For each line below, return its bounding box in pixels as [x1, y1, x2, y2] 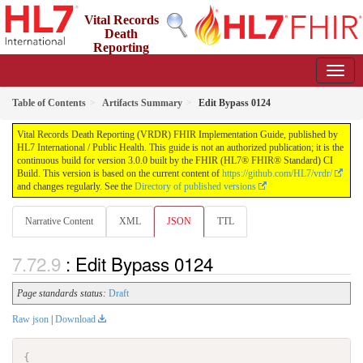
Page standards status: [17, 288, 106, 300]
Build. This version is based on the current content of [17, 168, 222, 179]
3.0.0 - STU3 [148, 70, 202, 81]
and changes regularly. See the [17, 181, 135, 192]
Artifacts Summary [102, 97, 182, 109]
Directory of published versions [135, 181, 256, 192]
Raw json [12, 314, 49, 326]
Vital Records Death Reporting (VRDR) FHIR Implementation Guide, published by [17, 129, 338, 140]
